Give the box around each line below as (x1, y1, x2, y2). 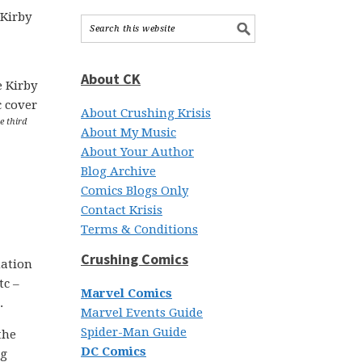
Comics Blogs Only (81, 183, 188, 198)
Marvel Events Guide (81, 305, 203, 320)
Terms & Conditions (81, 222, 198, 237)
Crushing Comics (81, 250, 188, 268)
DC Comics (81, 344, 146, 359)
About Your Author (81, 145, 194, 159)
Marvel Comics (81, 286, 172, 301)
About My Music (81, 125, 176, 140)
